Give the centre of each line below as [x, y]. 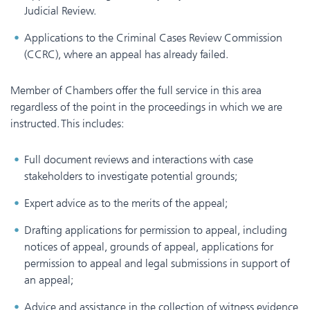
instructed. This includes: [67, 123]
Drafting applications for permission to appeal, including [156, 230]
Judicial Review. [60, 10]
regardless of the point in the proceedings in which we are [146, 107]
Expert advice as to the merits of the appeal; [126, 203]
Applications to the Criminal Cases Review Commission [153, 37]
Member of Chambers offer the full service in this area [136, 90]
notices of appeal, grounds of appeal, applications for [149, 246]
